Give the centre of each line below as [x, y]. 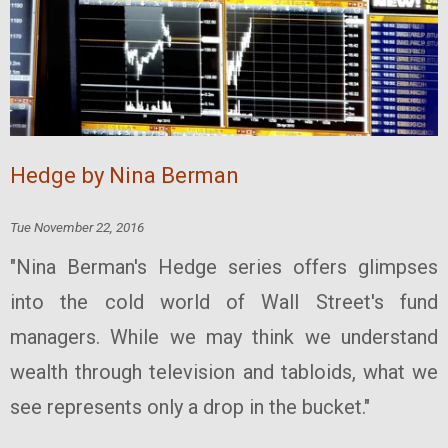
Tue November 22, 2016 [77, 226]
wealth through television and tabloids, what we [224, 371]
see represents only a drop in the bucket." [190, 406]
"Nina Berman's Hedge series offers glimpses [224, 266]
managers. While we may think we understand [224, 336]
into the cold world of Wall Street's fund [224, 301]
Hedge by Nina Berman [124, 174]
